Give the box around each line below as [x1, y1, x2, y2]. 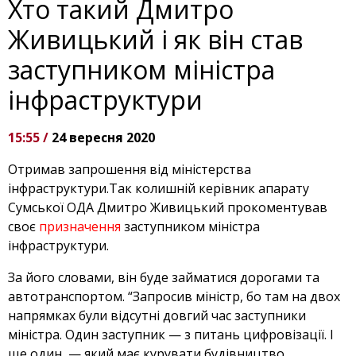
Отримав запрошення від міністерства [8, 161, 251, 179]
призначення [39, 218, 124, 236]
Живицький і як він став [8, 22, 303, 57]
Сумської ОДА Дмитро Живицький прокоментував [8, 199, 327, 217]
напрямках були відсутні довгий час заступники [8, 307, 306, 325]
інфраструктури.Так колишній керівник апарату [8, 180, 309, 198]
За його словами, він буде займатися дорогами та [8, 269, 319, 287]
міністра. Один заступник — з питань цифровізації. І [8, 326, 334, 344]
